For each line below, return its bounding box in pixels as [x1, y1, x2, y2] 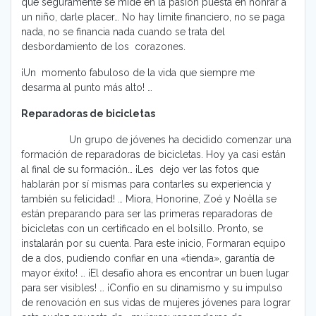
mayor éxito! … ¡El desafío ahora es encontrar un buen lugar [21, 267, 289, 279]
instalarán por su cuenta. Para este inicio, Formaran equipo [21, 238, 286, 250]
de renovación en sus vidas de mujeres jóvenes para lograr [21, 297, 291, 309]
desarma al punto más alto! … [21, 82, 152, 94]
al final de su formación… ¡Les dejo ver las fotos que [21, 164, 259, 176]
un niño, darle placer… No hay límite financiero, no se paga [21, 11, 285, 23]
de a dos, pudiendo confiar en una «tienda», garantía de [21, 253, 274, 265]
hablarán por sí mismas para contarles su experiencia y [21, 178, 272, 190]
